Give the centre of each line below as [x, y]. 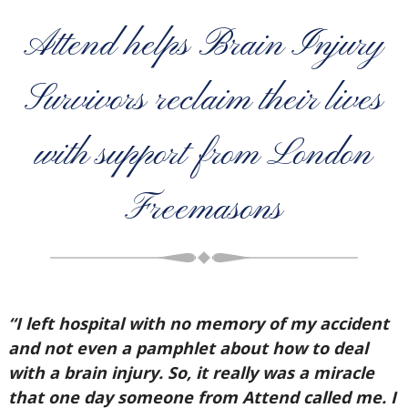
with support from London [204, 155]
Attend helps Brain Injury [204, 46]
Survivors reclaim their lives [204, 100]
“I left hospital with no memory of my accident [198, 323]
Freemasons [204, 209]
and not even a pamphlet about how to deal [188, 348]
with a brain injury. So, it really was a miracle [191, 372]
